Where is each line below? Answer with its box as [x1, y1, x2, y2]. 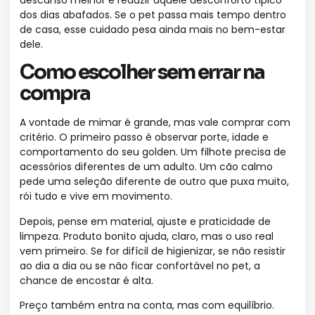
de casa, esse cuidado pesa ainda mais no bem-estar [20, 22, 285, 37]
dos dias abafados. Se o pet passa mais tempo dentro [20, 7, 286, 22]
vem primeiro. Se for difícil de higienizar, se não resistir [20, 243, 285, 258]
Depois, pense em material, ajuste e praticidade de [20, 214, 271, 229]
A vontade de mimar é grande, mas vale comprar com [20, 115, 290, 130]
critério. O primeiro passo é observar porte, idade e [20, 130, 269, 145]
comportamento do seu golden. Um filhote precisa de [20, 145, 286, 160]
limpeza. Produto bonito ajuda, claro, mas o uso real [20, 229, 274, 243]
